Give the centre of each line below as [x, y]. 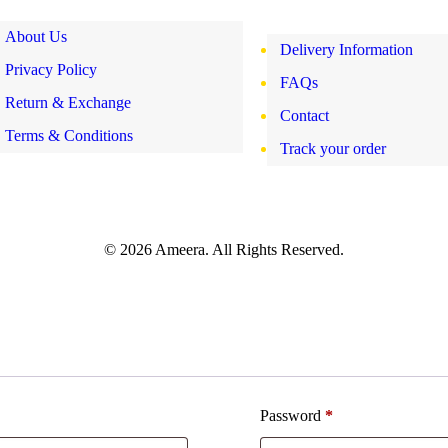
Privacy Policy [51, 69]
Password [293, 415]
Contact [304, 115]
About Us [36, 36]
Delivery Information [346, 49]
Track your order [332, 148]
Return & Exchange [68, 102]
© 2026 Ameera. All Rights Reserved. [224, 249]
